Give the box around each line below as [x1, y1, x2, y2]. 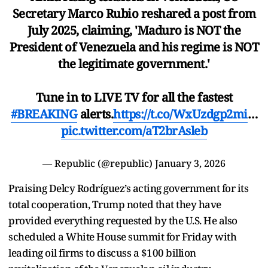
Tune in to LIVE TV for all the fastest [35, 89, 233, 106]
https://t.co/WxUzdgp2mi [113, 106, 248, 123]
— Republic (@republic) [42, 157, 155, 170]
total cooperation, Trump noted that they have [8, 197, 221, 212]
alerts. [77, 106, 114, 123]
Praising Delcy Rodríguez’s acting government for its [8, 181, 248, 196]
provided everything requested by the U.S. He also [8, 214, 237, 228]
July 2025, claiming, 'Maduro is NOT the [27, 22, 241, 39]
